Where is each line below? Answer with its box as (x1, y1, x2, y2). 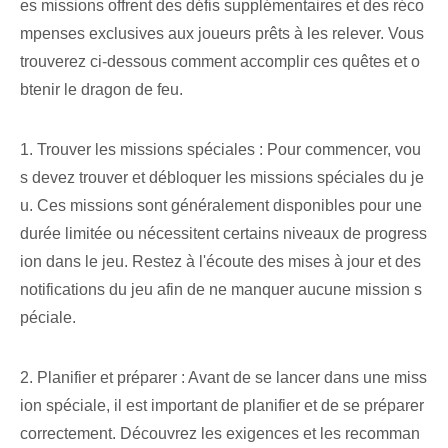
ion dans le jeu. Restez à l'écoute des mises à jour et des (20, 253, 421, 271)
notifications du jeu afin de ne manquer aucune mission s (20, 281, 422, 299)
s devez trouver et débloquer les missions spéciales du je (20, 169, 424, 187)
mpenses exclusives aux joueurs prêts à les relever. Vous (20, 25, 424, 43)
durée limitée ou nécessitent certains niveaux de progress (20, 225, 427, 243)
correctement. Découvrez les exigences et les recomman (20, 425, 420, 443)
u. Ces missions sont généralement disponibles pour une (20, 197, 422, 215)
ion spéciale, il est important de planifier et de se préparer (20, 397, 424, 415)
